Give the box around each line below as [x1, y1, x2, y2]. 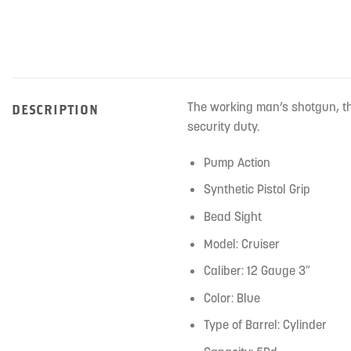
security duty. [187, 118, 259, 135]
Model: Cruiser [203, 235, 280, 251]
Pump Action [203, 154, 270, 170]
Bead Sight [203, 208, 262, 225]
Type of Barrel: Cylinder [203, 317, 327, 333]
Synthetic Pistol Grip [203, 181, 310, 197]
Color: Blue [203, 289, 260, 306]
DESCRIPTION [12, 102, 99, 118]
